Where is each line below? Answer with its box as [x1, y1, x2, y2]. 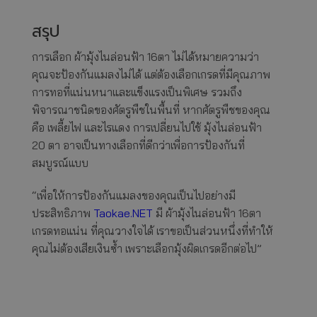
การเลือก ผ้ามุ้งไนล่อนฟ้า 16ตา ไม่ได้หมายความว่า [32, 50, 259, 64]
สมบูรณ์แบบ [32, 156, 88, 171]
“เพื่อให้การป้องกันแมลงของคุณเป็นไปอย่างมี [32, 188, 236, 203]
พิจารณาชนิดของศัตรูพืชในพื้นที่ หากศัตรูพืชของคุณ [32, 103, 270, 117]
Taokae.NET [93, 206, 153, 221]
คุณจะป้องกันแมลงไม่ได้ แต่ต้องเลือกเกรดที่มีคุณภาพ [32, 67, 270, 82]
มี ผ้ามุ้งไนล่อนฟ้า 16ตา [153, 206, 261, 221]
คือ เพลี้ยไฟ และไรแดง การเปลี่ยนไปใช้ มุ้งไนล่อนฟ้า [32, 120, 262, 135]
